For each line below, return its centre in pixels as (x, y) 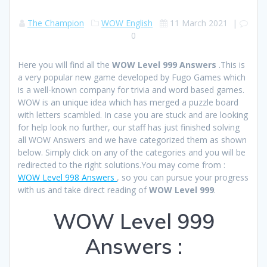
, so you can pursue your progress (183, 178)
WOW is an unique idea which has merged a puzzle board (128, 103)
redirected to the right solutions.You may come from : (122, 165)
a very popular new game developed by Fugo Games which (132, 77)
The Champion (56, 23)
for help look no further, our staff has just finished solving (129, 128)
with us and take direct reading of (83, 190)
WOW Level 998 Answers (67, 178)
